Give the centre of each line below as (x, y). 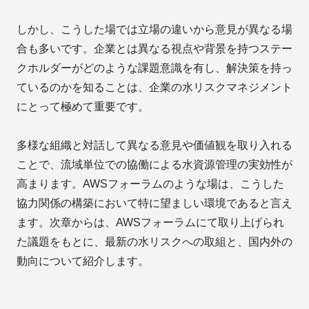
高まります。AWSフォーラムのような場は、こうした (150, 184)
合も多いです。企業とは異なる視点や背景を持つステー (154, 49)
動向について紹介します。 (83, 261)
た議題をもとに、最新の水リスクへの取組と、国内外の (154, 242)
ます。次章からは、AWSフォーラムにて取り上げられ (150, 223)
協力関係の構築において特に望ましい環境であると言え (154, 203)
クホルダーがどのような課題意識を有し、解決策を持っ (154, 68)
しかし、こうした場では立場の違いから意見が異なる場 (154, 30)
